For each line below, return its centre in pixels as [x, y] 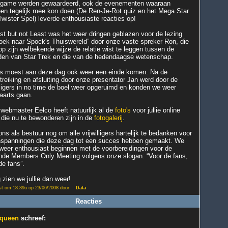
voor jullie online [155, 110]
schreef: [32, 218]
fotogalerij [108, 118]
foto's [123, 110]
